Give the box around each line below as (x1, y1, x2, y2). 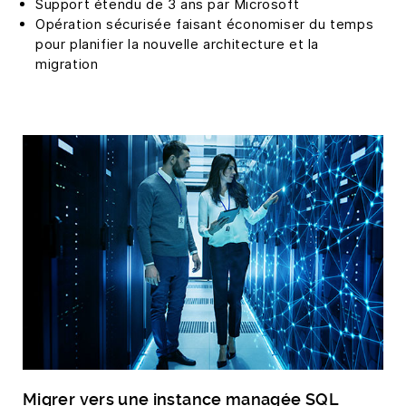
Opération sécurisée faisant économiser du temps (35, 15, 374, 34)
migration (35, 55, 99, 73)
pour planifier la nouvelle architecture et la (35, 35, 320, 53)
